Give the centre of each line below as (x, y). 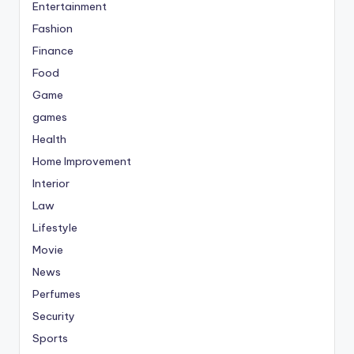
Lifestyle (55, 228)
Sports (50, 339)
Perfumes (56, 294)
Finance (53, 51)
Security (54, 316)
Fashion (53, 29)
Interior (51, 184)
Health (49, 139)
